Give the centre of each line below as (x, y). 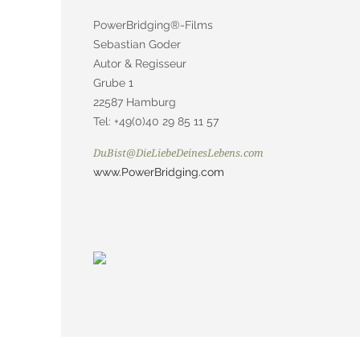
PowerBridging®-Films (153, 25)
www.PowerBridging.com (159, 172)
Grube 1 (113, 83)
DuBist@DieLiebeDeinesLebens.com (178, 153)
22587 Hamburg (135, 102)
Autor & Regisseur (140, 63)
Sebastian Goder (137, 44)
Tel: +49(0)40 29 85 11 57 (156, 121)
